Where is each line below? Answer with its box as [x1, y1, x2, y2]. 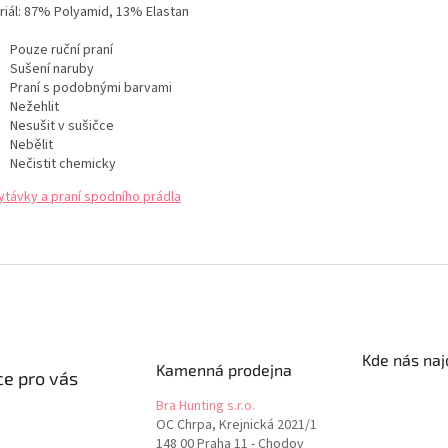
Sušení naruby [10, 58, 94, 79]
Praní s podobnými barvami [10, 77, 172, 98]
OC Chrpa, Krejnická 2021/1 [155, 414, 317, 435]
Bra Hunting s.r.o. [155, 395, 255, 416]
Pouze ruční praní [10, 39, 113, 60]
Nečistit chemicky [10, 153, 116, 174]
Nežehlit [10, 96, 59, 117]
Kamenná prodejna [155, 359, 296, 379]
